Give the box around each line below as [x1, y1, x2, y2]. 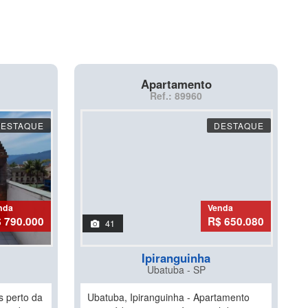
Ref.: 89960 [150, 89, 202, 102]
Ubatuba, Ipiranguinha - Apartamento [87, 290, 250, 304]
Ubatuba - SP [146, 263, 206, 276]
